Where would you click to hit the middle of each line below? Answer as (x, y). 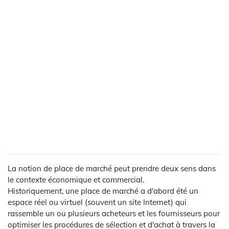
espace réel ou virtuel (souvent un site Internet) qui (97, 202)
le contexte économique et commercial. (76, 179)
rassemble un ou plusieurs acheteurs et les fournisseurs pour (114, 213)
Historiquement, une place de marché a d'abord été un (103, 191)
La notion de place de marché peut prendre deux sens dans (112, 168)
